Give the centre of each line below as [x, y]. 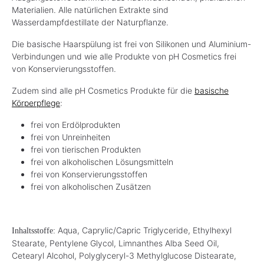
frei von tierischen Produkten [86, 149]
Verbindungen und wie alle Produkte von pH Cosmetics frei [124, 56]
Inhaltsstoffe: [35, 230]
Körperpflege [36, 103]
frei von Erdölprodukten [75, 124]
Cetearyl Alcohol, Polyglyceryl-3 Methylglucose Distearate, [124, 255]
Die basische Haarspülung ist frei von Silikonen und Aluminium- [131, 44]
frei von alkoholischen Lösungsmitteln [102, 161]
